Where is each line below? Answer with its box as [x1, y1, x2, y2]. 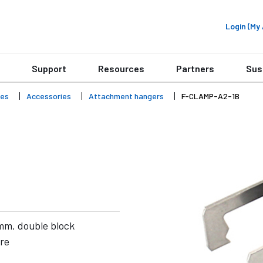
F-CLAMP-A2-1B [181, 91, 240, 101]
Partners [176, 63, 214, 74]
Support [32, 63, 66, 74]
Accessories [26, 91, 71, 101]
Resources [98, 63, 144, 74]
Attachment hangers [89, 91, 164, 101]
